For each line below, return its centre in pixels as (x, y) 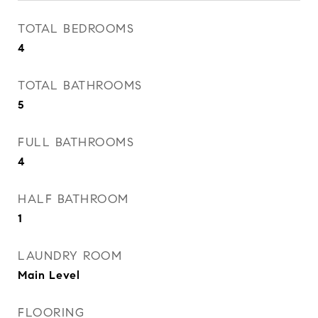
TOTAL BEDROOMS (76, 29)
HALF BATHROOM (73, 199)
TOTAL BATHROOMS (80, 86)
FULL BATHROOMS (76, 142)
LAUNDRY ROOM (70, 256)
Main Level (49, 275)
